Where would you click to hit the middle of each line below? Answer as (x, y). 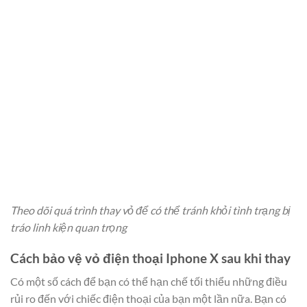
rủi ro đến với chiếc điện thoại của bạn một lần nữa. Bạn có (148, 299)
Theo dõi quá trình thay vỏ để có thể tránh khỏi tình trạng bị (150, 210)
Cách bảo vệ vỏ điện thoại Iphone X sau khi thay (150, 258)
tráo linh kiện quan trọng (69, 227)
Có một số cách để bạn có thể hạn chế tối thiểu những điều (149, 282)
